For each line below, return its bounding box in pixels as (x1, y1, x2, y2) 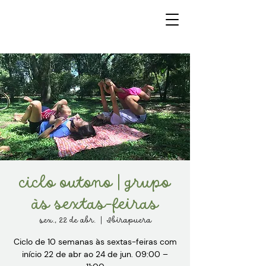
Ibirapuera (106, 216, 151, 226)
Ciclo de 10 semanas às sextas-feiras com (13, 236, 177, 247)
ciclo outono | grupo (20, 172, 170, 194)
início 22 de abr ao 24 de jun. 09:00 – (22, 249, 168, 259)
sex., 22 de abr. (39, 216, 96, 226)
